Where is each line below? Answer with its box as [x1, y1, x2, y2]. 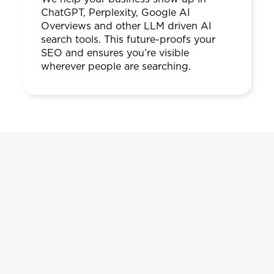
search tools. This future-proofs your [40, 34, 215, 45]
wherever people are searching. [40, 61, 191, 72]
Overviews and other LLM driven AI [40, 21, 212, 31]
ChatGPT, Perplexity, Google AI [40, 7, 190, 18]
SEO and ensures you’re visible [40, 48, 189, 58]
